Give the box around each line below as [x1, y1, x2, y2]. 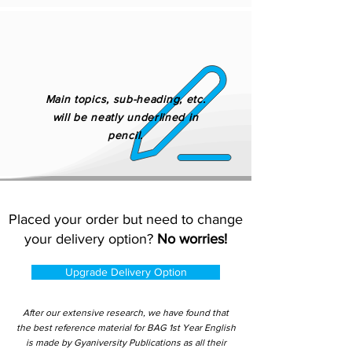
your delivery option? [24, 231, 157, 247]
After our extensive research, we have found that [23, 307, 229, 318]
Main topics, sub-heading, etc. [45, 93, 206, 105]
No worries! [157, 231, 227, 247]
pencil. [108, 129, 143, 141]
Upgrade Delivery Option [64, 266, 187, 278]
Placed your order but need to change [9, 211, 243, 227]
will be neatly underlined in [52, 111, 199, 123]
